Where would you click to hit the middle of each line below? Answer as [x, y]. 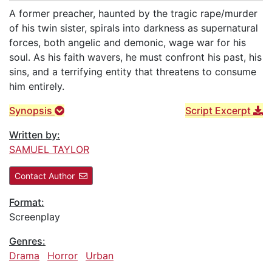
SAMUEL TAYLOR [49, 149]
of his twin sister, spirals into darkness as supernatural [134, 28]
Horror [63, 255]
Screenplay [35, 216]
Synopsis [32, 110]
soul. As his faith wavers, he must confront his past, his [135, 57]
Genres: [27, 241]
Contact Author [45, 175]
